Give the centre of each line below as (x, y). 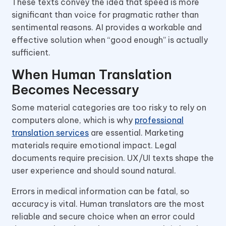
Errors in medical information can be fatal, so (101, 191)
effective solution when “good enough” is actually (110, 40)
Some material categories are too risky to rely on (109, 107)
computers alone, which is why (73, 120)
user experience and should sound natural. (95, 170)
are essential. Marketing (136, 132)
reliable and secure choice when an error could (103, 216)
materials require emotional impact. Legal (94, 145)
